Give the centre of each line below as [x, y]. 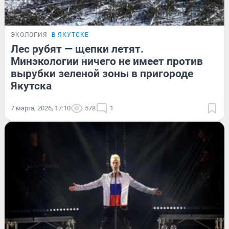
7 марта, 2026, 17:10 [41, 108]
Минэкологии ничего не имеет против [107, 62]
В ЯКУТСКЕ [70, 35]
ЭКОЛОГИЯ [29, 35]
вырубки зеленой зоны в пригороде [102, 74]
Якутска [31, 86]
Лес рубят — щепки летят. [77, 49]
